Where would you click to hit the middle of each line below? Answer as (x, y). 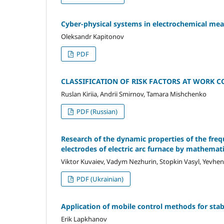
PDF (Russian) (96, 111)
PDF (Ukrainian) (99, 179)
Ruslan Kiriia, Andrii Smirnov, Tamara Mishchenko (134, 94)
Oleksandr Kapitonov (92, 36)
